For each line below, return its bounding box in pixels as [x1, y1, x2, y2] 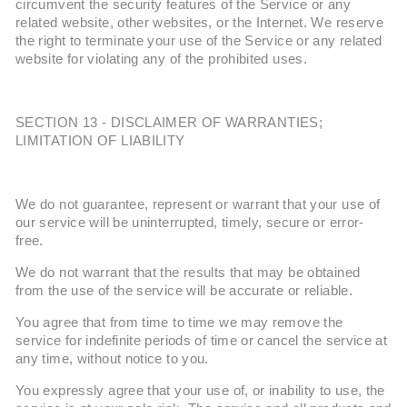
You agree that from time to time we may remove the [15, 315, 343, 330]
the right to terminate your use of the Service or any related [15, 34, 382, 48]
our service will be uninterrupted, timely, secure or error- [15, 215, 364, 230]
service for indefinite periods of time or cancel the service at [15, 333, 388, 348]
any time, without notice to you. [15, 352, 209, 366]
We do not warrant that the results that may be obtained [15, 265, 361, 280]
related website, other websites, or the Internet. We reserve [15, 15, 384, 30]
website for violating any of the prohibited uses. [15, 52, 308, 66]
